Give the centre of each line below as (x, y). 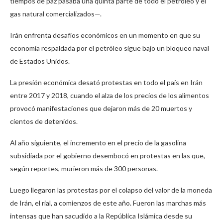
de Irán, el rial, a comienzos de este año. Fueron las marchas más (108, 203)
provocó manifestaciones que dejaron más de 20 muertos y (101, 109)
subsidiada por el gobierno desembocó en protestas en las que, (108, 156)
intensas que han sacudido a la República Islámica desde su (101, 216)
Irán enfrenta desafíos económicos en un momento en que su (105, 35)
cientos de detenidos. (44, 121)
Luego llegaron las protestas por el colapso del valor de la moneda (111, 190)
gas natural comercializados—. (56, 14)
